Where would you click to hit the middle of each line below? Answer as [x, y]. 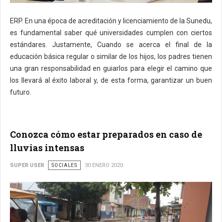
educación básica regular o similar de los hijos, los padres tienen [111, 57]
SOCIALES [64, 166]
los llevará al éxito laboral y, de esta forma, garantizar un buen [111, 81]
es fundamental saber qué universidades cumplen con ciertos [111, 33]
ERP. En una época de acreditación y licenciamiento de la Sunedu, [111, 21]
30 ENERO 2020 [104, 166]
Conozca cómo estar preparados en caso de [106, 135]
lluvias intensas [47, 148]
